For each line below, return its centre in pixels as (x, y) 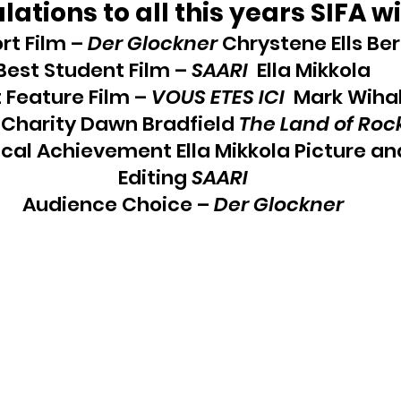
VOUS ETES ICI (218, 97)
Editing (154, 178)
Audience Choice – (118, 205)
